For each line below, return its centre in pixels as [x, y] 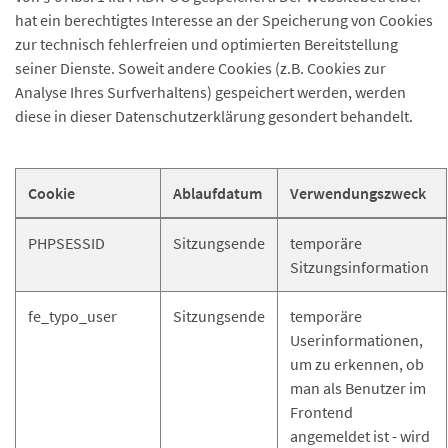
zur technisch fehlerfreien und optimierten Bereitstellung [206, 44]
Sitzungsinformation [359, 267]
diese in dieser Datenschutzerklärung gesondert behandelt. [214, 116]
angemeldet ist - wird [360, 436]
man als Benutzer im [358, 388]
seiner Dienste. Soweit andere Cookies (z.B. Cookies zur [200, 68]
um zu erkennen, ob [357, 364]
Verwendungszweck [358, 193]
